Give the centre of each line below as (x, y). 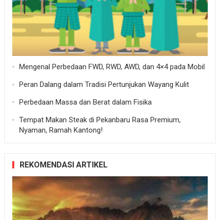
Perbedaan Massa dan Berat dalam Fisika (85, 102)
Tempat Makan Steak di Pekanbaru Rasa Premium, (100, 120)
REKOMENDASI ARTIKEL (63, 165)
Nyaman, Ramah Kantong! (61, 130)
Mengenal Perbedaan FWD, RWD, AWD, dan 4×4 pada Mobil (112, 67)
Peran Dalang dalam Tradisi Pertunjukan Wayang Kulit (104, 84)
